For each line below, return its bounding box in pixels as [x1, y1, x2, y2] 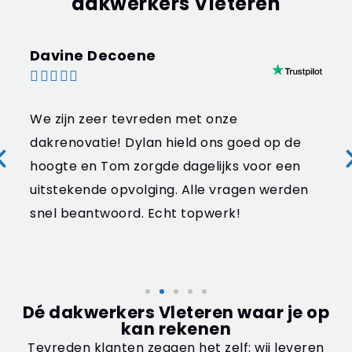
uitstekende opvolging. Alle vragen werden [30, 181, 309, 200]
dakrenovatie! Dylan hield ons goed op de [30, 134, 302, 152]
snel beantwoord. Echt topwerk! [30, 204, 241, 223]
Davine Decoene [30, 46, 157, 66]
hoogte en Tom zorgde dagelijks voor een [30, 157, 301, 176]
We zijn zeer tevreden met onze [30, 110, 238, 129]
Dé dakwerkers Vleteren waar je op [22, 301, 330, 324]
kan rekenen [120, 317, 232, 341]
